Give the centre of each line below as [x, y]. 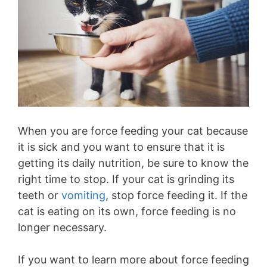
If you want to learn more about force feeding [133, 259]
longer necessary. [62, 227]
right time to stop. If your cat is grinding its [126, 179]
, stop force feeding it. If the [176, 195]
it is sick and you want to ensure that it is [121, 147]
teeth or [40, 195]
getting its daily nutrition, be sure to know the [133, 163]
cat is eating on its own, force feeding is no [127, 211]
